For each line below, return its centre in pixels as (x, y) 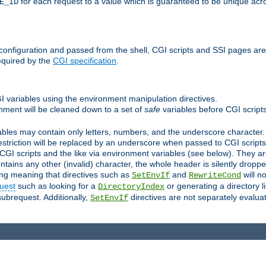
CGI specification (85, 61)
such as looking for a (57, 186)
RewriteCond (215, 175)
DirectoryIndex (131, 186)
